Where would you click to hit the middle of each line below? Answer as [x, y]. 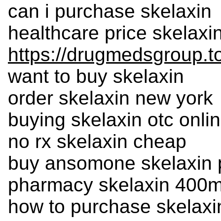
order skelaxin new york [110, 98]
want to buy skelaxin [96, 76]
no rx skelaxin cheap [97, 141]
